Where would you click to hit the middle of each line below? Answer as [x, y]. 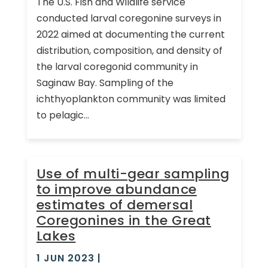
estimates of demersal [115, 205]
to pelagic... [63, 115]
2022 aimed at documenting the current [130, 34]
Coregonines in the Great [124, 220]
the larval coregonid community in [117, 66]
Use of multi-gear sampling [133, 173]
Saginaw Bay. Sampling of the [105, 83]
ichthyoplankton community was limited [131, 99]
